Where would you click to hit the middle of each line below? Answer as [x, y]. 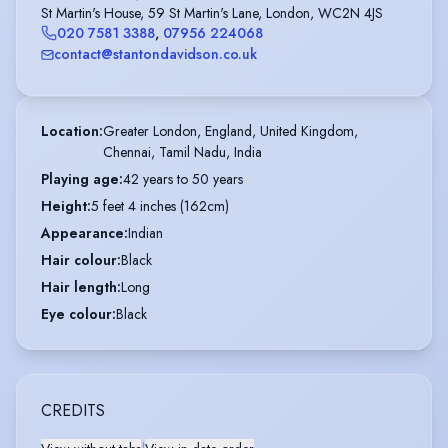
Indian [145, 233]
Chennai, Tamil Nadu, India [182, 152]
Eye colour [76, 314]
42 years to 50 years [183, 179]
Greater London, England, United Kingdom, [230, 131]
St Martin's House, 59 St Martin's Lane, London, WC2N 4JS [212, 13]
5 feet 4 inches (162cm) [160, 206]
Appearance [82, 233]
